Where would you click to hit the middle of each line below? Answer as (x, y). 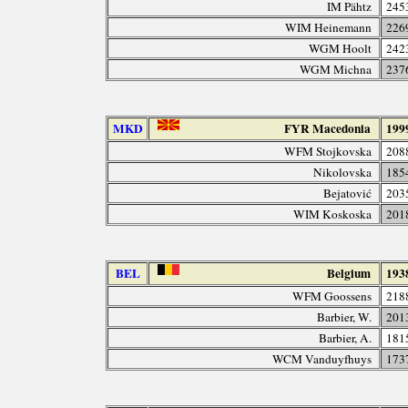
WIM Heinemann (329, 27)
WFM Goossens (332, 296)
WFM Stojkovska (328, 151)
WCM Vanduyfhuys (322, 358)
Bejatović (348, 193)
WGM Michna (336, 69)
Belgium (349, 273)
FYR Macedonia (328, 128)
